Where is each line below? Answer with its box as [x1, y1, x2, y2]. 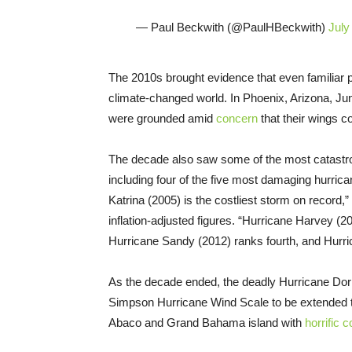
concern [216, 111, 258, 125]
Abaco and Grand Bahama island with [108, 315, 305, 329]
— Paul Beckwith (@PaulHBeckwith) [135, 20, 328, 34]
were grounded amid [108, 111, 216, 125]
